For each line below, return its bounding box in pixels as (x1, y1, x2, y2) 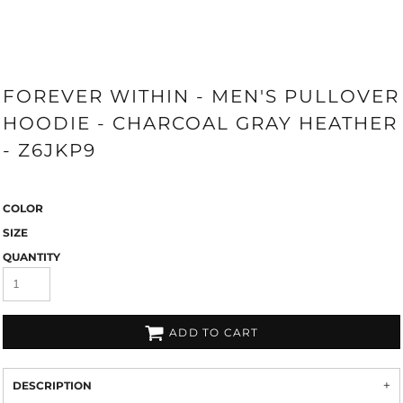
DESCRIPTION (13, 379, 92, 392)
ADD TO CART (169, 326, 259, 340)
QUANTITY (3, 250, 60, 264)
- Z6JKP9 (3, 139, 96, 161)
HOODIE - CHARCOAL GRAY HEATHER (3, 112, 398, 134)
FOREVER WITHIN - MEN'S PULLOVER (3, 85, 399, 107)
